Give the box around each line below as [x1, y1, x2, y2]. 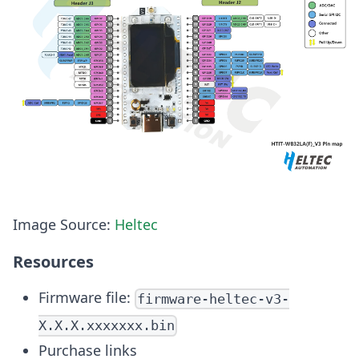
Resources [13, 251, 94, 273]
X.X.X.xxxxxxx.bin [38, 317, 175, 334]
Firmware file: [38, 288, 135, 308]
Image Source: [13, 215, 115, 235]
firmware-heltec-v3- [137, 291, 290, 308]
